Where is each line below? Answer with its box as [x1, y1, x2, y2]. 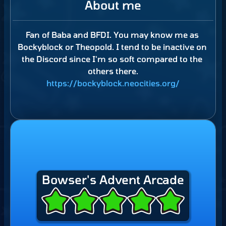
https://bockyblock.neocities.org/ [46, 78, 180, 88]
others [88, 66, 114, 76]
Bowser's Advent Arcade [42, 172, 184, 187]
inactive [162, 41, 194, 51]
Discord [36, 53, 67, 64]
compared [137, 53, 178, 64]
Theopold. [75, 41, 114, 51]
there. [116, 66, 138, 76]
